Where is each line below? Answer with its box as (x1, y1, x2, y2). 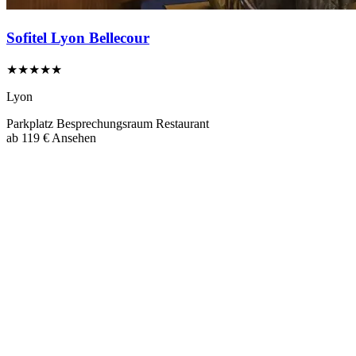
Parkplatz (6, 116, 56, 130)
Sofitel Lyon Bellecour (6, 29, 149, 46)
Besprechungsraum (56, 116, 156, 130)
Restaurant (156, 116, 209, 130)
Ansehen (52, 130, 96, 145)
